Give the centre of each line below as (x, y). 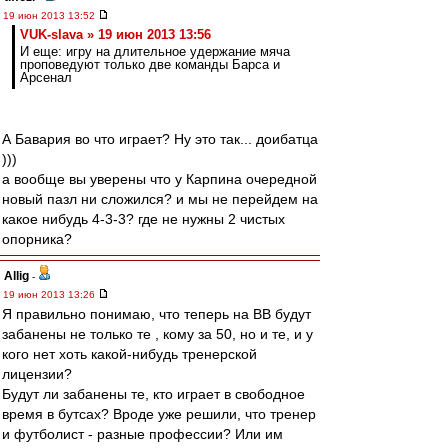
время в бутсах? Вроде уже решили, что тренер (159, 414)
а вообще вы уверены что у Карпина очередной (159, 179)
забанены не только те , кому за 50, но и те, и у (157, 334)
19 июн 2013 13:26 (50, 294)
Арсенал (46, 77)
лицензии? (37, 374)
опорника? (37, 239)
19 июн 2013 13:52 (50, 15)
